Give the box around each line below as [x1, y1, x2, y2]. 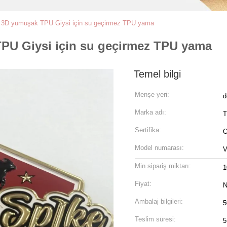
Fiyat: [135, 180, 152, 187]
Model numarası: [135, 144, 184, 152]
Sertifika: [135, 126, 161, 134]
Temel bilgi [134, 68, 181, 80]
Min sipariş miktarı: [135, 162, 191, 170]
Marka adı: [135, 108, 166, 116]
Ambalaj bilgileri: [135, 198, 183, 205]
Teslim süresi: [135, 215, 176, 223]
